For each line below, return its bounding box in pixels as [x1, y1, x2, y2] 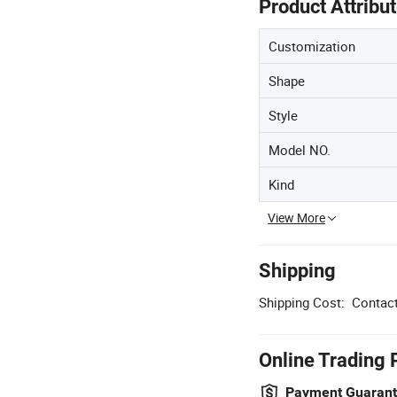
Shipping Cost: [259, 293, 345, 312]
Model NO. [269, 141, 331, 160]
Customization [269, 37, 355, 56]
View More [268, 209, 325, 227]
